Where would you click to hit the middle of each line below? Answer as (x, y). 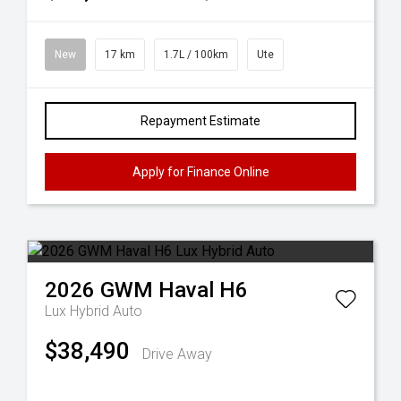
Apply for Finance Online (200, 172)
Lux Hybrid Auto (94, 311)
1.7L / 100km (196, 55)
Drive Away (177, 354)
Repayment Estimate (200, 121)
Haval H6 (203, 290)
